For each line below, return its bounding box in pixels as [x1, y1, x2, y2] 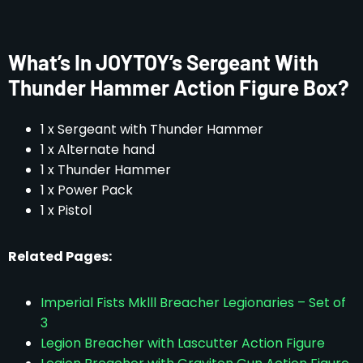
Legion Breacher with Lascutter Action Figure [41, 333, 325, 352]
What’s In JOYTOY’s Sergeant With [8, 49, 318, 75]
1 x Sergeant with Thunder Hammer [41, 119, 263, 139]
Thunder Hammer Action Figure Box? [8, 74, 349, 100]
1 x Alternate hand [41, 139, 155, 159]
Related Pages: [8, 246, 112, 266]
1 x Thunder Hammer [41, 160, 171, 179]
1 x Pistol [41, 200, 92, 220]
